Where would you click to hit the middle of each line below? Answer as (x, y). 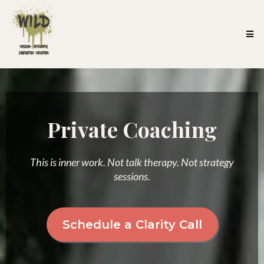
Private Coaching (132, 129)
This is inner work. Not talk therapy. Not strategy (132, 162)
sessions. (132, 176)
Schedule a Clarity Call (132, 225)
